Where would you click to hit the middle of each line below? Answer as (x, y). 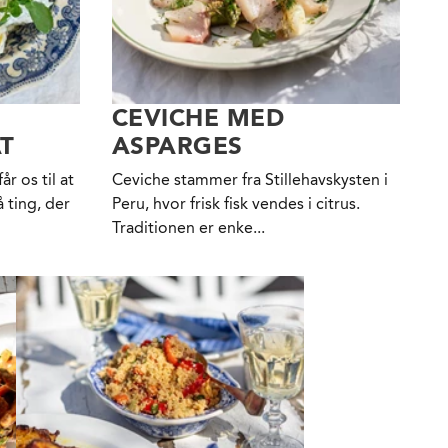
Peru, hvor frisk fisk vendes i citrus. (236, 204)
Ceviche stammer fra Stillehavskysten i (250, 180)
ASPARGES (177, 146)
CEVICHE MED (198, 118)
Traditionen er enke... (188, 228)
